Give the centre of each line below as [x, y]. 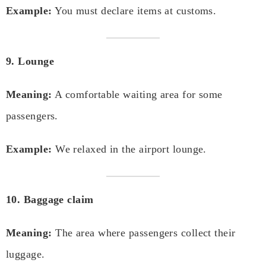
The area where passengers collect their [144, 233]
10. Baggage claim [50, 200]
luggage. [26, 254]
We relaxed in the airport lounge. [129, 149]
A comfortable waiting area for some [137, 95]
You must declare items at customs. [134, 11]
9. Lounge [30, 61]
